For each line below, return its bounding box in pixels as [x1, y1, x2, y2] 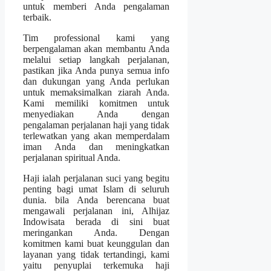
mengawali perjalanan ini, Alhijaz [23, 205, 170, 216]
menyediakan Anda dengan [23, 108, 170, 119]
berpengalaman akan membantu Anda [23, 43, 170, 54]
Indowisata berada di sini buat [23, 216, 170, 227]
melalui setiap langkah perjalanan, [23, 54, 170, 65]
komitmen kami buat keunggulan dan [23, 238, 170, 249]
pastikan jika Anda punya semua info [23, 65, 170, 76]
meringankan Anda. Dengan [23, 227, 170, 238]
